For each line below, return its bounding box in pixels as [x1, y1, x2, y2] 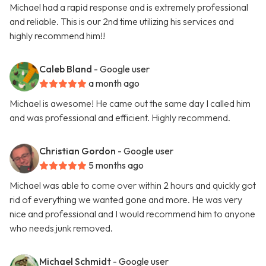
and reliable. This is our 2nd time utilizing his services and [9, 15, 234, 28]
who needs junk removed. [9, 222, 113, 235]
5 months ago [88, 159, 144, 172]
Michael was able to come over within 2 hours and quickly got [9, 179, 256, 192]
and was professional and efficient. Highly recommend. [9, 112, 230, 124]
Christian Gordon [39, 145, 116, 157]
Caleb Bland [39, 63, 92, 75]
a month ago [88, 77, 140, 90]
